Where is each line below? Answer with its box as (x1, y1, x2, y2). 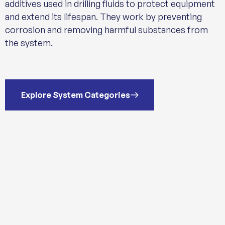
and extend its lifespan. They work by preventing (5, 11, 202, 22)
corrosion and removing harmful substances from (5, 24, 208, 35)
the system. (5, 37, 53, 48)
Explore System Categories (21, 90, 130, 100)
